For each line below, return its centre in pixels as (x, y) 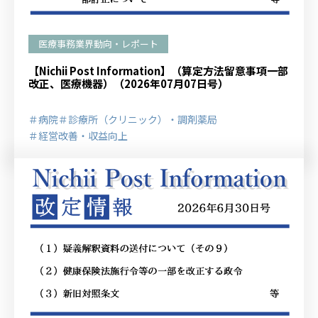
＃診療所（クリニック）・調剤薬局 (138, 119)
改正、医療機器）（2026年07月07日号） (128, 83)
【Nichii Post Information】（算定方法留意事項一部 (158, 71)
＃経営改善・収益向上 (78, 136)
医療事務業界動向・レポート (98, 44)
